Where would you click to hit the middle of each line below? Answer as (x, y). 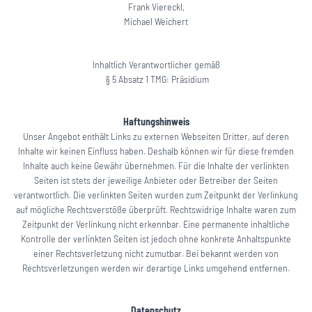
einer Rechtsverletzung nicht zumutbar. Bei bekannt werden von (156, 253)
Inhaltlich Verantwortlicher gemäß (156, 64)
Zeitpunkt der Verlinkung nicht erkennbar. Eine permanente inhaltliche (156, 224)
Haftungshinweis (156, 122)
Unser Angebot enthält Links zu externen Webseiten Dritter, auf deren (156, 136)
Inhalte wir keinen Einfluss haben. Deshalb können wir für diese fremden (156, 151)
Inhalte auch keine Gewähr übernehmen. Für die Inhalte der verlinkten (156, 165)
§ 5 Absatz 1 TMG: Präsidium (156, 79)
